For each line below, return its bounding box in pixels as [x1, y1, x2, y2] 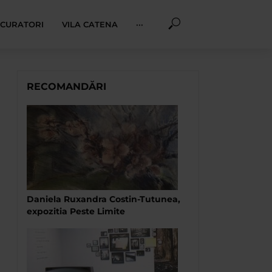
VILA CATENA [62, 19, 118, 29]
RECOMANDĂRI [27, 81, 106, 92]
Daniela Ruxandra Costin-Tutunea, [27, 194, 180, 205]
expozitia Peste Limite [27, 206, 125, 217]
